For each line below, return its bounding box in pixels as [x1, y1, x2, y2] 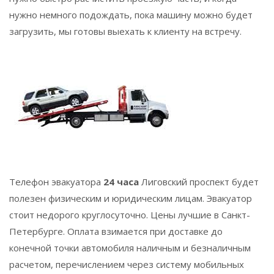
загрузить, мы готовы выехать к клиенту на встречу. [9, 25, 242, 37]
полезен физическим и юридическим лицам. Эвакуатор [9, 192, 252, 204]
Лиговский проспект [141, 176, 229, 188]
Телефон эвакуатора [9, 176, 103, 188]
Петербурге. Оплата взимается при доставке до [9, 225, 223, 237]
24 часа [103, 176, 139, 188]
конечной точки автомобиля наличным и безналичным [9, 242, 251, 254]
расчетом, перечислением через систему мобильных [9, 258, 244, 270]
